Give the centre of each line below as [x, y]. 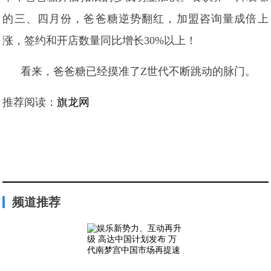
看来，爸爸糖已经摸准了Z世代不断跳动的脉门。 [139, 71]
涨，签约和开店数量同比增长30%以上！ [100, 41]
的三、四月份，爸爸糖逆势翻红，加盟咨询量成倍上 [135, 19]
